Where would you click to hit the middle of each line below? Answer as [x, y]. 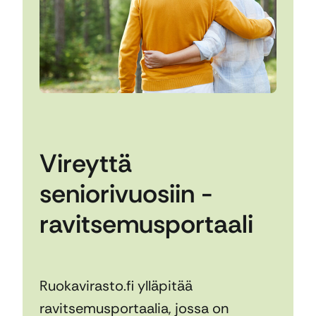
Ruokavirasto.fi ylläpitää [116, 285]
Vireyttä [86, 163]
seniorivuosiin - [126, 193]
